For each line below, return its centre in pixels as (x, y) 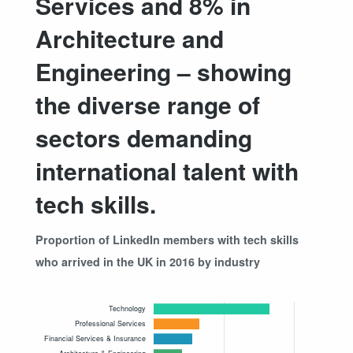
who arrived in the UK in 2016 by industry (148, 262)
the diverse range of (148, 105)
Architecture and (130, 39)
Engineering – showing (163, 72)
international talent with (167, 171)
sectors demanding (144, 138)
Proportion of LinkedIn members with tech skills (167, 240)
